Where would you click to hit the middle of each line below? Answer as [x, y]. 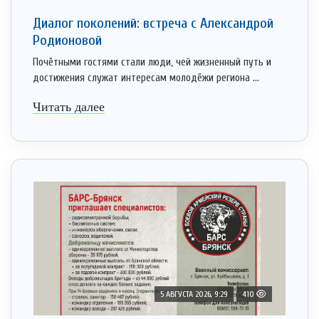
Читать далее [69, 107]
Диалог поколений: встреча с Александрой [153, 23]
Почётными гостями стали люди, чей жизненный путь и [152, 63]
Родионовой [67, 41]
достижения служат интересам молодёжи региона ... [146, 78]
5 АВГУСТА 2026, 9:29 [194, 294]
